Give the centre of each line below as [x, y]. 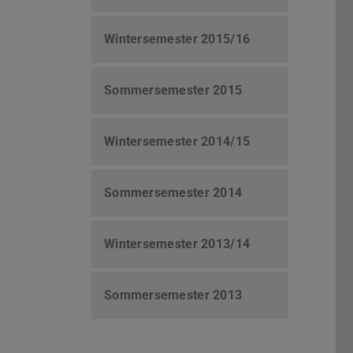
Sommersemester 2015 [173, 91]
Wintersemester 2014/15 [177, 142]
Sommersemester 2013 [173, 295]
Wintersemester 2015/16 [177, 39]
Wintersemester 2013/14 [177, 244]
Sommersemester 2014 [173, 193]
